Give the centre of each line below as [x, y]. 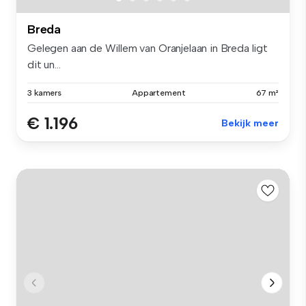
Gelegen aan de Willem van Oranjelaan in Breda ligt [148, 48]
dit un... [44, 65]
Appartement [158, 93]
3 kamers [45, 93]
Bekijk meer [250, 124]
